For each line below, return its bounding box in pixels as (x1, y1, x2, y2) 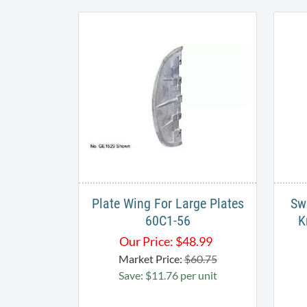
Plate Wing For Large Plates (91, 195, 244, 212)
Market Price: (118, 251, 184, 265)
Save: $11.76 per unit (118, 268, 217, 282)
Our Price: (119, 233, 173, 249)
